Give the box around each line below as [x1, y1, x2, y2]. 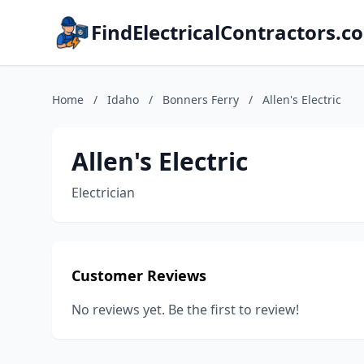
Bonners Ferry [162, 92, 239, 107]
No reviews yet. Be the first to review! [71, 301, 299, 318]
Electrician [71, 184, 135, 201]
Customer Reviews [71, 266, 206, 285]
